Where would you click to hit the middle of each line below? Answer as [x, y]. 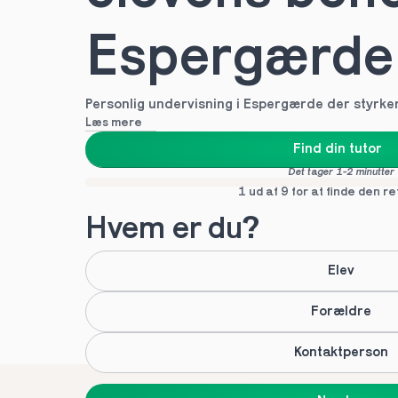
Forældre [341, 312]
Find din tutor [338, 149]
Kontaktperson [341, 353]
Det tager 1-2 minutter [341, 172]
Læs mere [114, 123]
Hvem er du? [172, 230]
